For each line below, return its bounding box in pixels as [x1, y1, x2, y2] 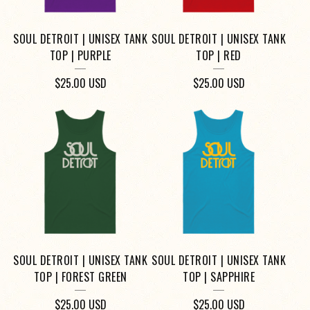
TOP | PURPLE [49, 47, 111, 64]
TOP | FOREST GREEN [33, 268, 127, 286]
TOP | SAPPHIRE [183, 268, 255, 286]
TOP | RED [196, 47, 241, 64]
